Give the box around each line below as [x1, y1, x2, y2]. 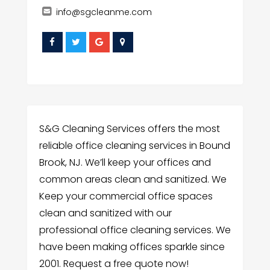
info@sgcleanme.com [55, 6, 152, 19]
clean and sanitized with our [39, 206, 172, 221]
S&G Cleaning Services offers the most [39, 122, 220, 136]
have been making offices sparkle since [39, 240, 225, 254]
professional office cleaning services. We [39, 223, 231, 237]
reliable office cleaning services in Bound [39, 139, 230, 153]
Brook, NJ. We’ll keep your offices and [39, 155, 211, 170]
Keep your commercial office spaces [39, 189, 213, 204]
